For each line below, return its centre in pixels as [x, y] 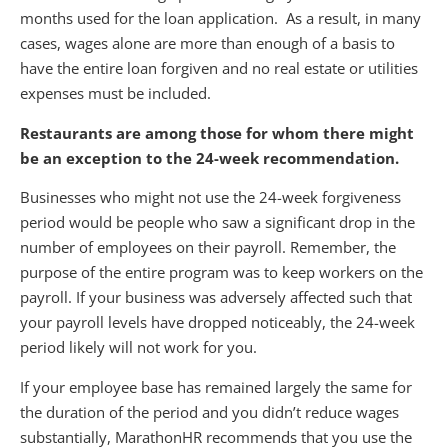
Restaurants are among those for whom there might [217, 132]
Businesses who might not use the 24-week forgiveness [210, 197]
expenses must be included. [115, 93]
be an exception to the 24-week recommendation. [209, 157]
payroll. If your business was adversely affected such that [216, 297]
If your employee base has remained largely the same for [216, 386]
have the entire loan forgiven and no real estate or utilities [219, 68]
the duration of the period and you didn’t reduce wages [209, 411]
